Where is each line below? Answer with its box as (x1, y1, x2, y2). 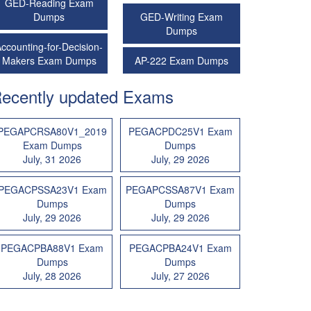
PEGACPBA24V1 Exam (128, 241, 232, 255)
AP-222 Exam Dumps (134, 53, 228, 68)
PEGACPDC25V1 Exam (128, 124, 233, 139)
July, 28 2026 (23, 269, 82, 283)
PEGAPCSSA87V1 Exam (126, 183, 235, 197)
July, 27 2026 (151, 269, 210, 283)
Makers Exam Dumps (1, 53, 96, 68)
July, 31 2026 (23, 152, 82, 167)
